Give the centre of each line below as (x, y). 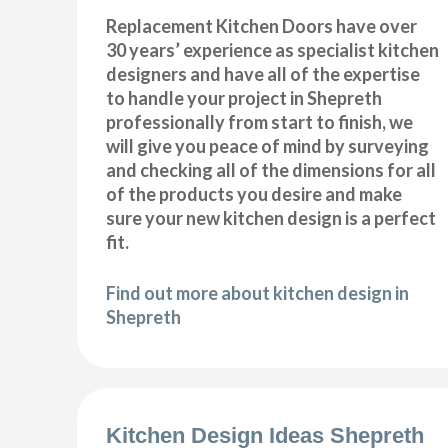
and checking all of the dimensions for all (271, 169)
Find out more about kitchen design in (258, 292)
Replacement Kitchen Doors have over (262, 25)
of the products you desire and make (254, 193)
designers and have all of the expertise (263, 73)
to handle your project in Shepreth (244, 97)
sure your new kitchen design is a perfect (271, 217)
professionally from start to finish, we (260, 121)
